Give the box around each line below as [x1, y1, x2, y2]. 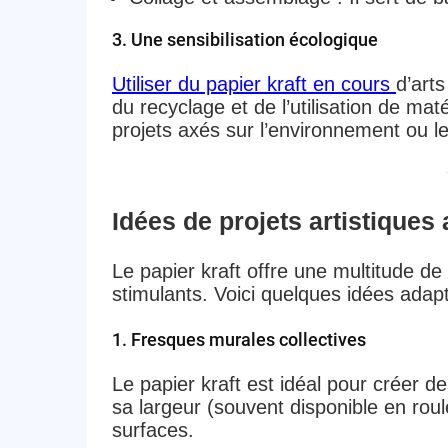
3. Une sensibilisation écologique [111, 28, 378, 50]
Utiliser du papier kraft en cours [111, 72, 396, 95]
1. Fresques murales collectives [111, 328, 366, 350]
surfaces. [111, 418, 194, 441]
